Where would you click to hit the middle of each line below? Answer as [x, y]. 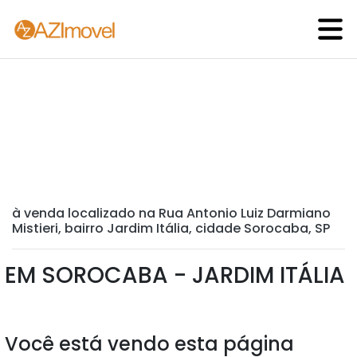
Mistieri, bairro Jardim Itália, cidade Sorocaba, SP [171, 228]
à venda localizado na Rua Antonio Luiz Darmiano [171, 213]
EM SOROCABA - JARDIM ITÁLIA [175, 275]
